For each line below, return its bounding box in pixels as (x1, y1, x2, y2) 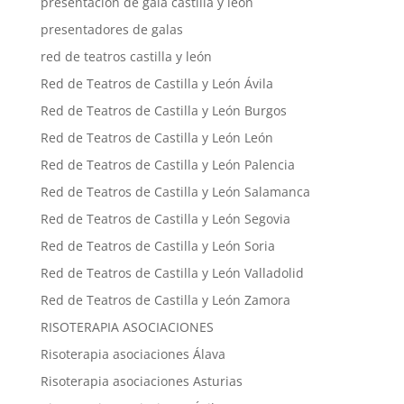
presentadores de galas (40, 21, 183, 38)
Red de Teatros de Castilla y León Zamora (40, 291, 290, 308)
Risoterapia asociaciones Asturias (40, 372, 243, 390)
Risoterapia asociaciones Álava (40, 345, 225, 363)
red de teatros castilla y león (40, 48, 212, 65)
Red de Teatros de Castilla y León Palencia (40, 156, 295, 173)
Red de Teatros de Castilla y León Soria (40, 237, 275, 254)
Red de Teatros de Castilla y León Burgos (40, 102, 287, 119)
